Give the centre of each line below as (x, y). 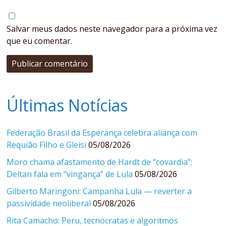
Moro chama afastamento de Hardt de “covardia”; (100, 162)
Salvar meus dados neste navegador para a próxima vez (112, 29)
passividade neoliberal (49, 203)
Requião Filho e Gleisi (47, 145)
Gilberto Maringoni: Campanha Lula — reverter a (99, 191)
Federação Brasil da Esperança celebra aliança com (102, 132)
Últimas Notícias (67, 105)
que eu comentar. (40, 41)
